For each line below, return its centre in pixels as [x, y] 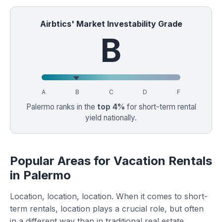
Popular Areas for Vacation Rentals [111, 161]
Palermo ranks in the [61, 107]
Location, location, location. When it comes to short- [109, 196]
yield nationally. [111, 118]
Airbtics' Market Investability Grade [111, 24]
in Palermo [40, 175]
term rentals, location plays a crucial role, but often [107, 209]
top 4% [111, 107]
